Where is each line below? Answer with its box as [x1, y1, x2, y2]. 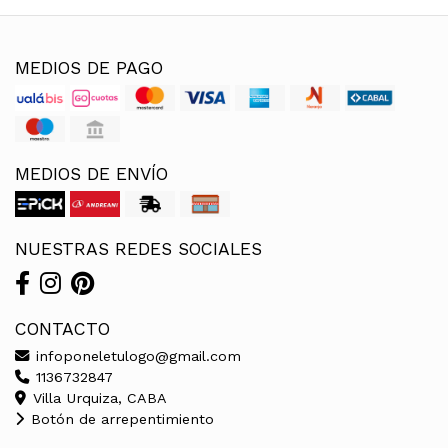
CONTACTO [15, 318, 110, 339]
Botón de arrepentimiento [26, 410, 214, 427]
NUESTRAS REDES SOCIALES [15, 238, 262, 259]
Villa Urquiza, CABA [28, 389, 167, 406]
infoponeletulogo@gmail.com [31, 347, 241, 364]
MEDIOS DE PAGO [15, 57, 163, 78]
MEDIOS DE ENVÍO [15, 163, 168, 184]
